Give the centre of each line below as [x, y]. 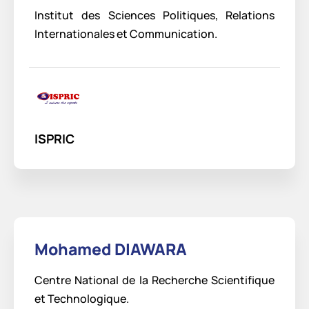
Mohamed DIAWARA [111, 249]
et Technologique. [82, 298]
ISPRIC [54, 138]
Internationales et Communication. [126, 33]
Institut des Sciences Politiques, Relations [154, 15]
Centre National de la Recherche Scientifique [154, 280]
